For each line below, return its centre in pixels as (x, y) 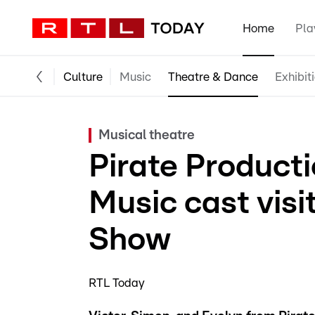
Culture (83, 77)
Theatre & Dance (213, 77)
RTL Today (117, 283)
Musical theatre (147, 135)
